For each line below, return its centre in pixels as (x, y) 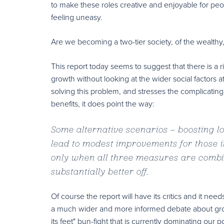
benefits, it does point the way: (103, 104)
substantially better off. (100, 171)
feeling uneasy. (77, 17)
